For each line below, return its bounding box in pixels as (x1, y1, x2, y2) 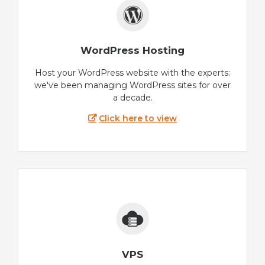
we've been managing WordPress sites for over (34, 80, 231, 91)
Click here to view (99, 113, 177, 124)
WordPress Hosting (80, 44, 185, 57)
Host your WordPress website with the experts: (35, 67, 230, 79)
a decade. (112, 92, 153, 104)
